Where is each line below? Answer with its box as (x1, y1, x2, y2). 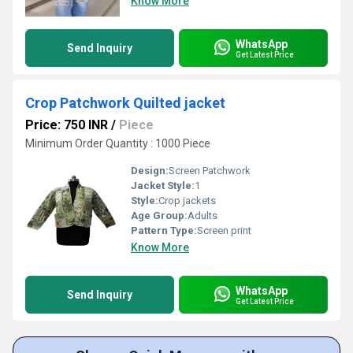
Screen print (197, 225, 251, 236)
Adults (188, 210, 217, 221)
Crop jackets (158, 195, 216, 206)
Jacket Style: (131, 180, 195, 191)
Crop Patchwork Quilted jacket (25, 95, 225, 111)
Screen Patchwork (169, 165, 251, 176)
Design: (131, 165, 169, 176)
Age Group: (131, 210, 188, 221)
